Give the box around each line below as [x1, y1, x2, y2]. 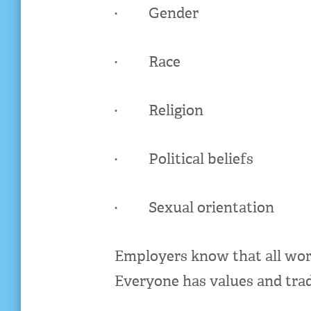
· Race [114, 54, 180, 73]
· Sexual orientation [114, 200, 274, 219]
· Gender [114, 6, 199, 24]
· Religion [114, 103, 203, 121]
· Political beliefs [114, 151, 253, 170]
